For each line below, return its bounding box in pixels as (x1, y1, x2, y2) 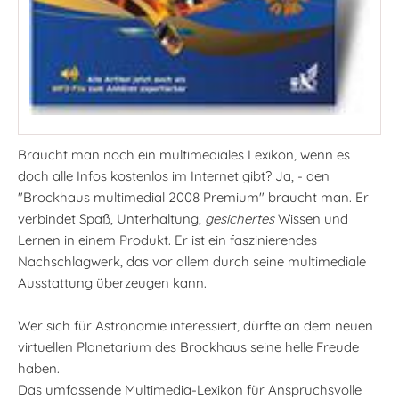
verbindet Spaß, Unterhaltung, (18, 210, 205, 228)
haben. (18, 360, 60, 378)
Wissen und (274, 210, 348, 228)
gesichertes (205, 210, 274, 228)
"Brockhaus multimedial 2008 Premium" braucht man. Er (18, 189, 369, 207)
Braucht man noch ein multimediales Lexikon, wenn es (18, 146, 350, 164)
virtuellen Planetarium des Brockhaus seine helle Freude (18, 338, 359, 356)
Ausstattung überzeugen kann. (18, 274, 207, 292)
